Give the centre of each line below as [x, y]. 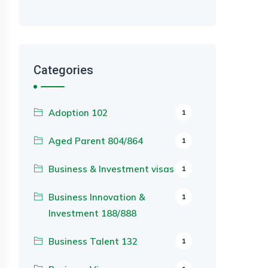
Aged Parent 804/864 [96, 141]
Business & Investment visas [111, 169]
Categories [63, 70]
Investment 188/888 [92, 213]
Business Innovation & [97, 197]
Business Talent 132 [93, 241]
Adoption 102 [78, 113]
